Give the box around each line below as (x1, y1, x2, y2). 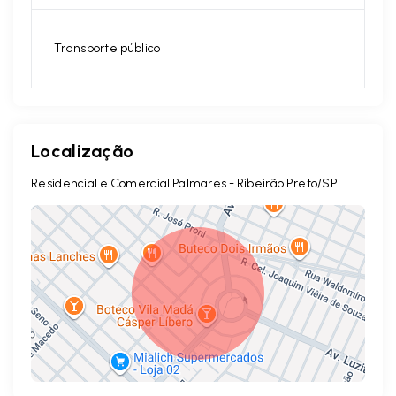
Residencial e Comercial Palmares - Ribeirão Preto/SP (31, 176, 339, 192)
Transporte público (54, 41, 161, 57)
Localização (31, 141, 134, 163)
